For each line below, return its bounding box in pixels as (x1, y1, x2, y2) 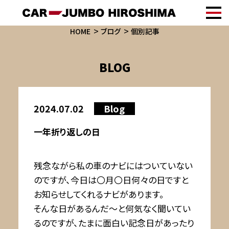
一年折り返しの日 (33, 125, 100, 138)
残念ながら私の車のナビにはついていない (33, 159, 193, 172)
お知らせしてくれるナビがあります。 (33, 188, 164, 200)
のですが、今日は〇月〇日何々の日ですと (33, 173, 189, 186)
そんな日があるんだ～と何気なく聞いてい (33, 202, 191, 215)
